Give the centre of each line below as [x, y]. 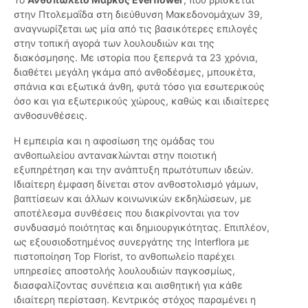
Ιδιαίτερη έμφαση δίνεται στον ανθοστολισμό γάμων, [136, 184]
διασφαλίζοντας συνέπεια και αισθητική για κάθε [128, 285]
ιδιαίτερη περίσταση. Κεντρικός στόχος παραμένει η [135, 300]
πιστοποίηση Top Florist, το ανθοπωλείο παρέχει [124, 256]
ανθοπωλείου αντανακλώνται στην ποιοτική [115, 155]
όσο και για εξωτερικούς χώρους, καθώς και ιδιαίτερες [142, 101]
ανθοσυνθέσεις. [51, 115]
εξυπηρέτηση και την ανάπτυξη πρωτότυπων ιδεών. [134, 170]
